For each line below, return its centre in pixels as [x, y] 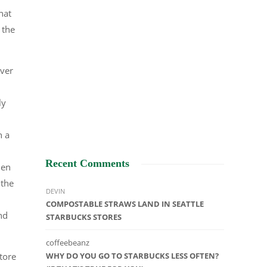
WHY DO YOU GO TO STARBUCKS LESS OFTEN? [132, 256]
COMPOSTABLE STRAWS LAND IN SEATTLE [125, 204]
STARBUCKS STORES [84, 217]
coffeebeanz [68, 243]
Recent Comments [87, 164]
